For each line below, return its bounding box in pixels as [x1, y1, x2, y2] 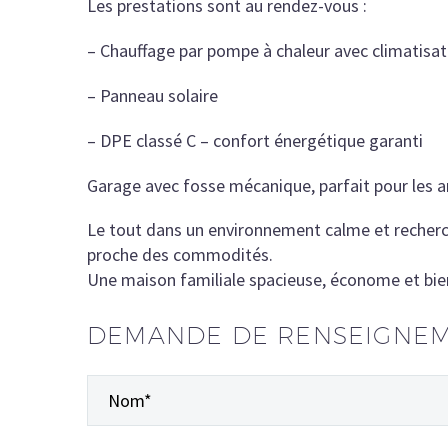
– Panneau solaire [87, 83, 218, 107]
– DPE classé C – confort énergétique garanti [87, 128, 423, 152]
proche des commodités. [87, 243, 273, 267]
